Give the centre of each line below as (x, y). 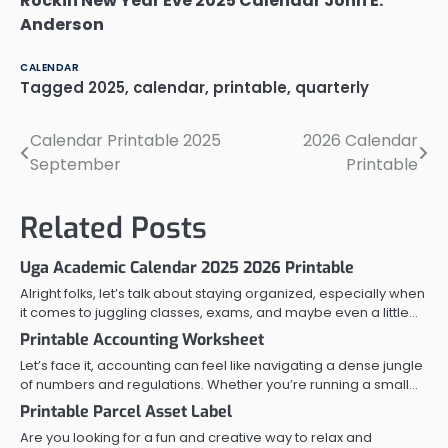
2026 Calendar (360, 140)
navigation (77, 181)
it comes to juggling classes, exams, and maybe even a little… (219, 312)
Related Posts (113, 228)
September (75, 164)
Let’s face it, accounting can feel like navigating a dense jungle (221, 365)
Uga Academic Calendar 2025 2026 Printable (187, 267)
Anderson (62, 25)
